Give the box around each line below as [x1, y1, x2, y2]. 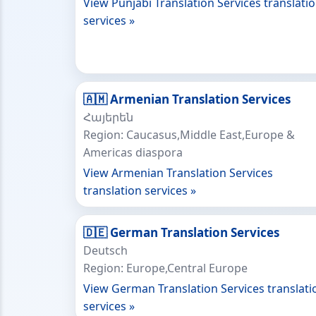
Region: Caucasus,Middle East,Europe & [83, 127, 295, 142]
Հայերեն [83, 109, 133, 125]
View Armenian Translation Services [83, 165, 273, 181]
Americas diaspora [83, 145, 183, 160]
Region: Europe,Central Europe [83, 260, 248, 276]
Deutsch [83, 243, 128, 258]
